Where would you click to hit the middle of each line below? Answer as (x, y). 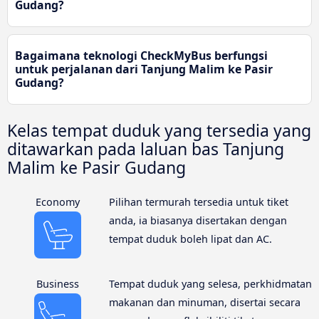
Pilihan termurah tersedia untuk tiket (198, 202)
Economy (58, 202)
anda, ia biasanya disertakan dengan (198, 221)
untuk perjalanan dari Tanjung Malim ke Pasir (144, 69)
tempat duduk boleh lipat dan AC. (190, 239)
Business (58, 284)
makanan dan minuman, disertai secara (204, 303)
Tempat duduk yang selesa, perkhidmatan (210, 284)
